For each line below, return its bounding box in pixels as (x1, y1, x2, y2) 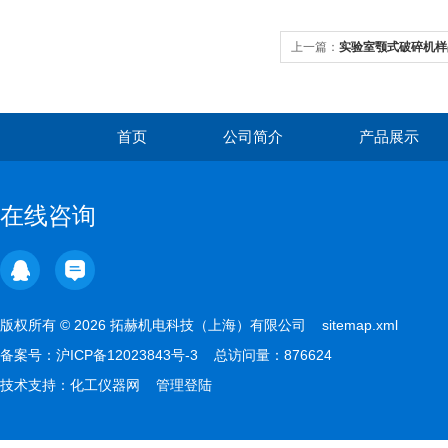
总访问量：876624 (198, 347, 348, 363)
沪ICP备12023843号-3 (56, 347, 198, 363)
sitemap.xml (322, 317, 398, 333)
